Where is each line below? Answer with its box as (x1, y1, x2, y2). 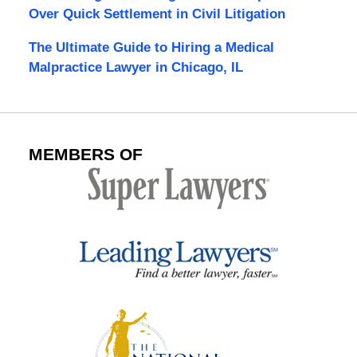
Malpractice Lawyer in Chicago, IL (28, 59, 243, 75)
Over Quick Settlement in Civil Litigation (28, 6, 285, 22)
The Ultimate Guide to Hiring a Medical (28, 39, 274, 55)
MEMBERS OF (28, 145, 143, 165)
